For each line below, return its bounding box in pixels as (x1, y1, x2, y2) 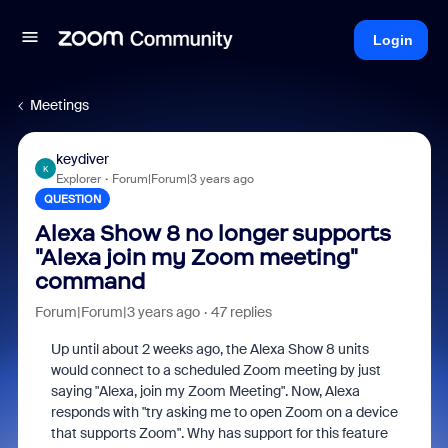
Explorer (55, 171, 101, 187)
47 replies (210, 303, 272, 321)
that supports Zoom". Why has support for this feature (50, 424, 388, 442)
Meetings (30, 96, 89, 114)
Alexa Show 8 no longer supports (34, 220, 391, 247)
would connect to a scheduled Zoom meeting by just (50, 361, 381, 379)
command (34, 268, 145, 295)
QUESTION (43, 192, 101, 206)
